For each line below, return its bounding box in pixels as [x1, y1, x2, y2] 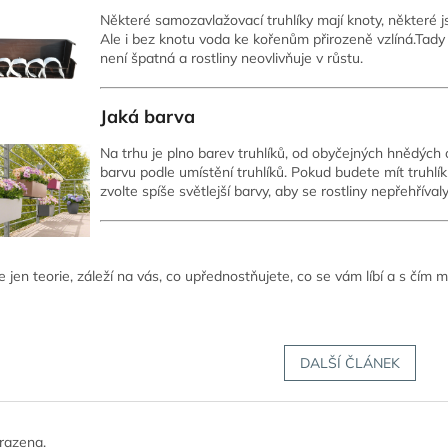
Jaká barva [100, 104, 195, 128]
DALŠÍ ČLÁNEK [300, 353, 400, 372]
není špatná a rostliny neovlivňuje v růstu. [100, 48, 363, 67]
